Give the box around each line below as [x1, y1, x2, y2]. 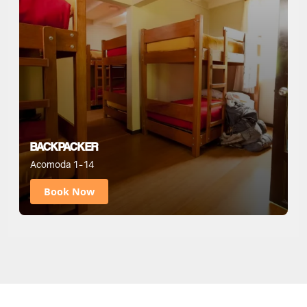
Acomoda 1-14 [30, 158, 95, 170]
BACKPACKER [30, 138, 98, 153]
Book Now [44, 184, 95, 198]
